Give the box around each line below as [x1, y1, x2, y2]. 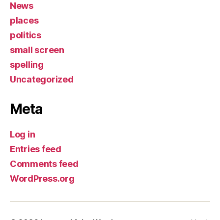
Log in [10, 129, 35, 139]
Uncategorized [10, 74, 74, 84]
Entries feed [10, 143, 61, 154]
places [10, 15, 39, 26]
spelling [10, 59, 44, 70]
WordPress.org [10, 173, 75, 184]
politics [10, 29, 41, 40]
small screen [10, 44, 64, 55]
